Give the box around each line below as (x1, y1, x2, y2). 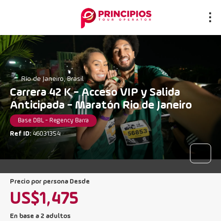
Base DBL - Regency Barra (18, 117, 89, 124)
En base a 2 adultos (10, 213, 71, 220)
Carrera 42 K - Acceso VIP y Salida (10, 87, 180, 99)
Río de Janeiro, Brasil (21, 75, 83, 82)
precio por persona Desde (14, 178, 90, 185)
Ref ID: (10, 130, 33, 137)
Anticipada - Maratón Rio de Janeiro (10, 100, 192, 111)
